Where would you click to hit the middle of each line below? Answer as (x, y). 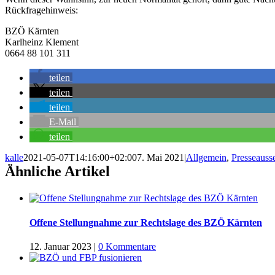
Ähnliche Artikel (57, 172)
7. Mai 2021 (161, 158)
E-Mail (63, 122)
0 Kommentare (127, 246)
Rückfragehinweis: (41, 10)
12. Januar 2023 (60, 246)
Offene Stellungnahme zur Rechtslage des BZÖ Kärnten (146, 222)
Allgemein (206, 158)
